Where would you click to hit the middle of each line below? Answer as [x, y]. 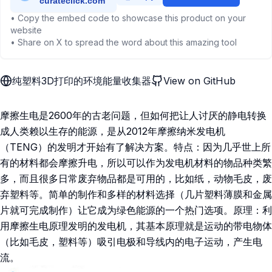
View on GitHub [199, 81]
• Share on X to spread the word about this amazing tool [124, 42]
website [26, 30]
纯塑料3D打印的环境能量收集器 [82, 81]
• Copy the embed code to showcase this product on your [128, 18]
